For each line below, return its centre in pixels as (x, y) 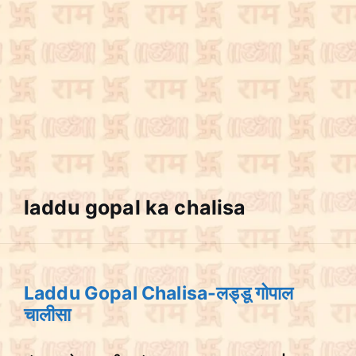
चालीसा (48, 315)
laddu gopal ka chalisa (135, 207)
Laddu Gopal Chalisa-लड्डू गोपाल (159, 293)
